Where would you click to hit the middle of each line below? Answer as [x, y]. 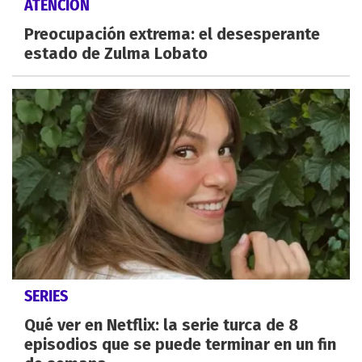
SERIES [46, 295]
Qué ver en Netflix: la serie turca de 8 [161, 324]
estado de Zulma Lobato [116, 54]
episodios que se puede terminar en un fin [180, 344]
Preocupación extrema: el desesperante [172, 34]
